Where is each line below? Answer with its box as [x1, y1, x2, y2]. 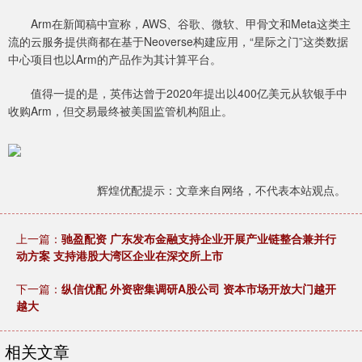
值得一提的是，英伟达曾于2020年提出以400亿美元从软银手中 [8, 85, 347, 102]
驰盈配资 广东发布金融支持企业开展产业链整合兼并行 [61, 230, 336, 247]
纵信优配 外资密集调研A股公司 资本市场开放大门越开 [61, 280, 336, 297]
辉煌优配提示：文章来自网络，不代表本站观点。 [97, 182, 346, 199]
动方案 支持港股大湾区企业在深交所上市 [16, 247, 223, 264]
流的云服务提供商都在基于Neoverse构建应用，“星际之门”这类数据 [8, 33, 348, 50]
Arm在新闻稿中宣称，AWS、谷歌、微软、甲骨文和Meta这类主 [8, 15, 351, 32]
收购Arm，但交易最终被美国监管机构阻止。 [8, 103, 233, 120]
